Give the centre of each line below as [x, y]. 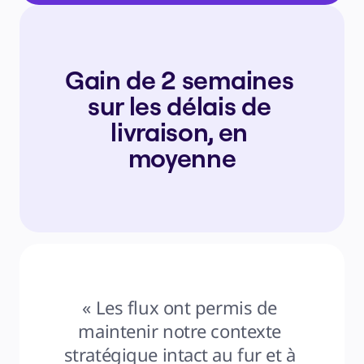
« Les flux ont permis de [180, 307]
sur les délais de [179, 106]
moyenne [182, 158]
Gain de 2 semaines [180, 80]
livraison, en [180, 132]
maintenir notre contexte [180, 331]
